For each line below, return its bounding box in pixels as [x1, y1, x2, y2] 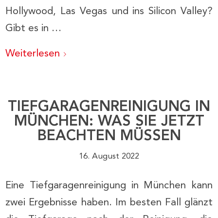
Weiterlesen [5, 49, 60, 59]
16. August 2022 [79, 152, 139, 161]
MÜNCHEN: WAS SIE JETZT [14, 114, 204, 129]
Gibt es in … [5, 23, 62, 34]
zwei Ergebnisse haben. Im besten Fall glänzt [5, 198, 213, 208]
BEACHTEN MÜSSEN [37, 128, 181, 144]
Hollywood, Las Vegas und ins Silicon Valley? [5, 6, 213, 17]
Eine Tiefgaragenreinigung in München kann [5, 181, 213, 191]
